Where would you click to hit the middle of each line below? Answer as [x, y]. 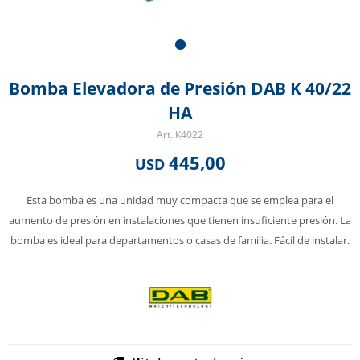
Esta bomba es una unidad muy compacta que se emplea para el [180, 200]
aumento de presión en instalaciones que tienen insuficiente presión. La [180, 220]
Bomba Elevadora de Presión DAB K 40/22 [180, 88]
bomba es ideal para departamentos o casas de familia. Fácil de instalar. [180, 240]
